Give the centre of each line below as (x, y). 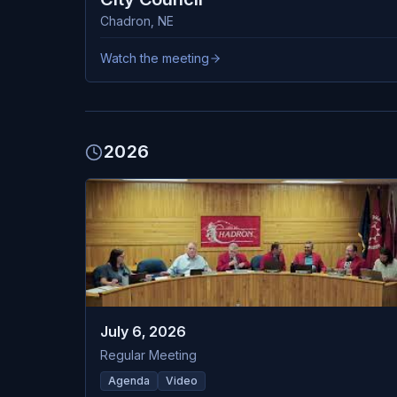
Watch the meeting (155, 58)
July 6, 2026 (143, 331)
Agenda (129, 381)
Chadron (125, 21)
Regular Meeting (148, 355)
